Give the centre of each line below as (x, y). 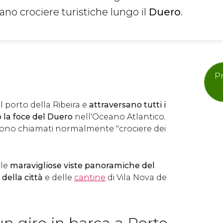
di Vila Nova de (136, 177)
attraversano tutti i (127, 105)
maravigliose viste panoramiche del (82, 166)
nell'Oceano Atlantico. (119, 117)
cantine (90, 177)
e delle (59, 177)
